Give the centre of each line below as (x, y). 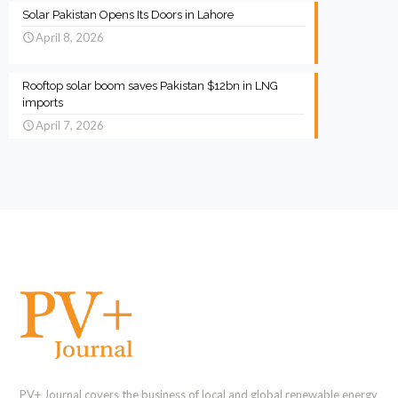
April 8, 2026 (70, 38)
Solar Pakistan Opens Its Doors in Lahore (128, 15)
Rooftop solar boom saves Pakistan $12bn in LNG (150, 86)
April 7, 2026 (70, 126)
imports (43, 103)
